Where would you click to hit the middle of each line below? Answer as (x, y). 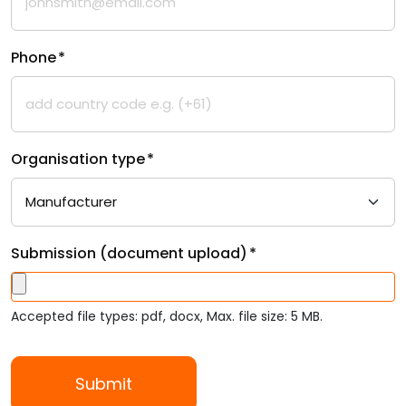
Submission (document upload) (129, 253)
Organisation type (78, 159)
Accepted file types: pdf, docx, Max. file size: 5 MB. (167, 316)
